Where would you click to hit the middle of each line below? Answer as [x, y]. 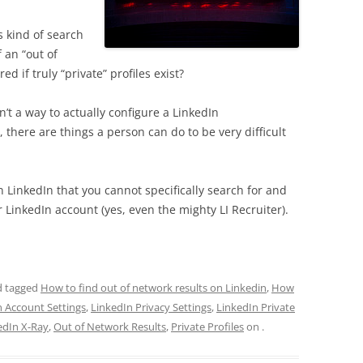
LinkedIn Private [256, 307]
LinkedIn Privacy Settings [151, 307]
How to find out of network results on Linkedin [154, 288]
